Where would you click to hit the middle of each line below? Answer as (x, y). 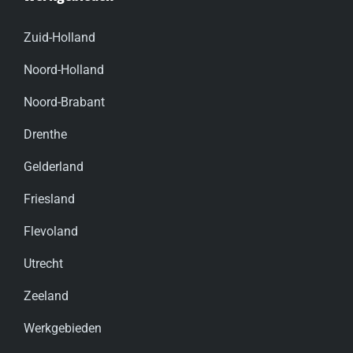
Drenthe (45, 135)
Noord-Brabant (64, 102)
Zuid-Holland (59, 38)
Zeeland (46, 296)
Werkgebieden (63, 329)
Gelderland (54, 167)
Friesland (49, 199)
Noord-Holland (64, 70)
